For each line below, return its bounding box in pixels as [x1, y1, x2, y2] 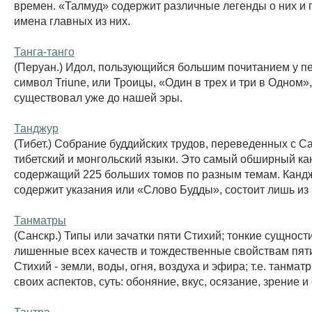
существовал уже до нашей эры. [14, 91, 182, 104]
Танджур [14, 121, 58, 134]
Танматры [14, 213, 66, 226]
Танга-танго [14, 45, 75, 58]
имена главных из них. [14, 14, 130, 27]
